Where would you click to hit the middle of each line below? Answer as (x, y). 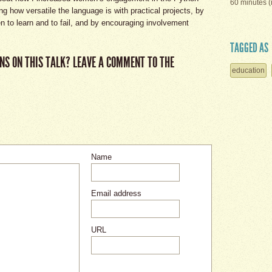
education (248, 70)
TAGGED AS (249, 48)
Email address (116, 193)
